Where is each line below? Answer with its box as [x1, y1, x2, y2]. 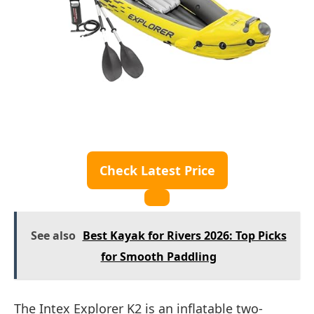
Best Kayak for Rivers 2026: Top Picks [82, 227, 287, 243]
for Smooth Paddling [100, 248, 217, 264]
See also [30, 227, 76, 243]
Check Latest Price [99, 161, 215, 179]
